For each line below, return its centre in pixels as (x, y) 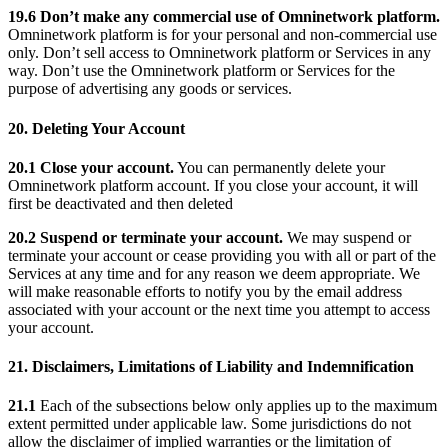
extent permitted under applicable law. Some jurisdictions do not (209, 424)
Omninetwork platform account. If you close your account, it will (213, 185)
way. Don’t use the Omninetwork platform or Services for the (201, 71)
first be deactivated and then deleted (120, 203)
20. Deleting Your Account (96, 128)
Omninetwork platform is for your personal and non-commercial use (222, 35)
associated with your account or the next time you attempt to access (219, 309)
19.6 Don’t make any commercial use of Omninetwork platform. (224, 17)
